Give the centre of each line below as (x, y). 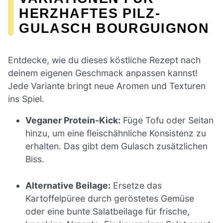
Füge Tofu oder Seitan (167, 120)
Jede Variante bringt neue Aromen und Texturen (107, 86)
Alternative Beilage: (68, 185)
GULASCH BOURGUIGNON (114, 28)
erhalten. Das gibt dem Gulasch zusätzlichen (117, 146)
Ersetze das (136, 185)
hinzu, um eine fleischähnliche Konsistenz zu (116, 133)
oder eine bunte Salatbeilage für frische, (108, 211)
